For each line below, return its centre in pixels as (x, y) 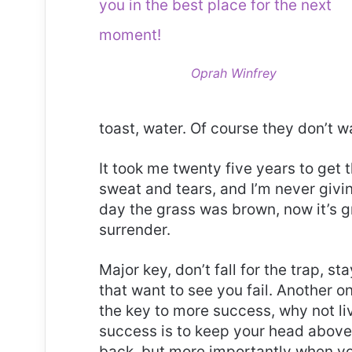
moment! (130, 35)
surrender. (135, 230)
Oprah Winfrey (233, 73)
